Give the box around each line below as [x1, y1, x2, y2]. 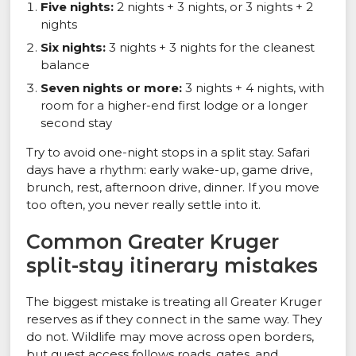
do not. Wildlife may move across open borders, [26, 329, 315, 345]
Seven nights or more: [41, 80, 183, 96]
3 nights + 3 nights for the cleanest [106, 40, 315, 56]
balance [41, 57, 91, 73]
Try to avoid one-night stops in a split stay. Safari [26, 145, 311, 161]
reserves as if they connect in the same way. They [26, 311, 323, 327]
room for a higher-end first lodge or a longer [41, 98, 308, 114]
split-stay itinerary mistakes [26, 253, 319, 278]
